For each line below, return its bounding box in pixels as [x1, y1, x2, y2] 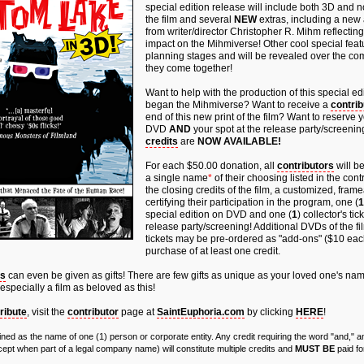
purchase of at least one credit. [145, 245, 280, 257]
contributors [277, 160, 334, 171]
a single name [145, 172, 208, 184]
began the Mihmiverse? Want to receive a [145, 99, 331, 110]
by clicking [245, 306, 296, 318]
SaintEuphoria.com [157, 306, 245, 318]
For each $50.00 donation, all [145, 160, 277, 171]
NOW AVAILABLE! [197, 136, 281, 147]
